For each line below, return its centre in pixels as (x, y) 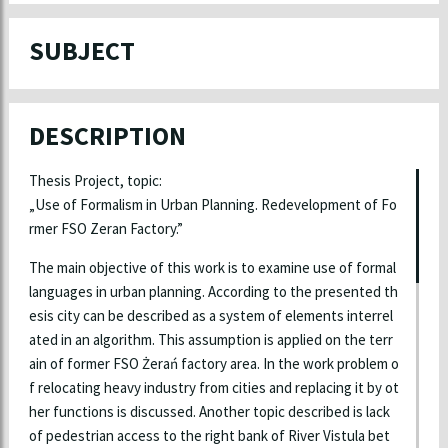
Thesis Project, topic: (95, 180)
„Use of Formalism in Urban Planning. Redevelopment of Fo (212, 204)
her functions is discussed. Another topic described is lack (210, 411)
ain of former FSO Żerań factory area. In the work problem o (213, 363)
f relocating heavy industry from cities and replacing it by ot (213, 387)
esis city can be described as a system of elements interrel (210, 315)
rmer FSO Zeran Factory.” (105, 228)
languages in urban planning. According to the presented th (213, 291)
